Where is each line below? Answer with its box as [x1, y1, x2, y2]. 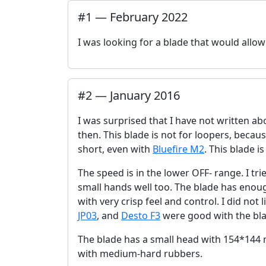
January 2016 [110, 87, 180, 103]
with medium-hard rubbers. [78, 247, 202, 260]
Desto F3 [121, 209, 160, 222]
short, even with [78, 142, 153, 156]
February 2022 [110, 9, 188, 25]
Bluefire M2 [153, 142, 204, 156]
